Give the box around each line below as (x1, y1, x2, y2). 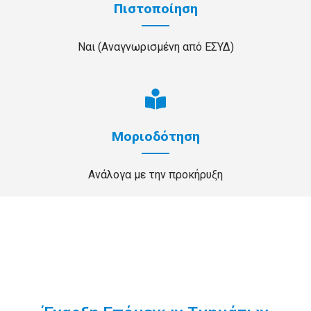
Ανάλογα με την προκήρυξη (88, 167, 223, 181)
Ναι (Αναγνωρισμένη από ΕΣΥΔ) (77, 40, 234, 53)
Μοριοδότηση (111, 128, 200, 145)
